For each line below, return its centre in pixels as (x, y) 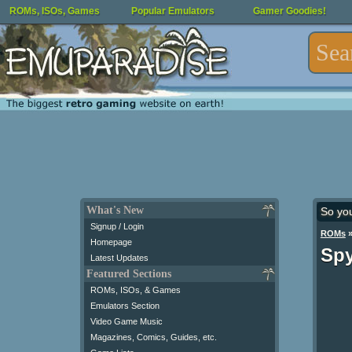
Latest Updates (119, 258)
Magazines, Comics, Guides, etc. (154, 337)
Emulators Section (125, 306)
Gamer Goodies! (290, 11)
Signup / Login (117, 226)
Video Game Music (126, 321)
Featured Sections (129, 274)
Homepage (111, 242)
